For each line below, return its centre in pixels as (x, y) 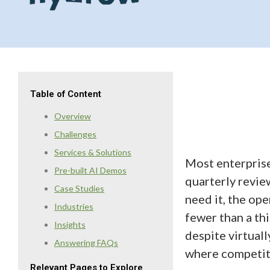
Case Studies (79, 189)
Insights (70, 225)
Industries (74, 207)
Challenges (75, 134)
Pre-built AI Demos (90, 171)
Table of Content (66, 94)
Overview (73, 116)
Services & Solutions (93, 152)
